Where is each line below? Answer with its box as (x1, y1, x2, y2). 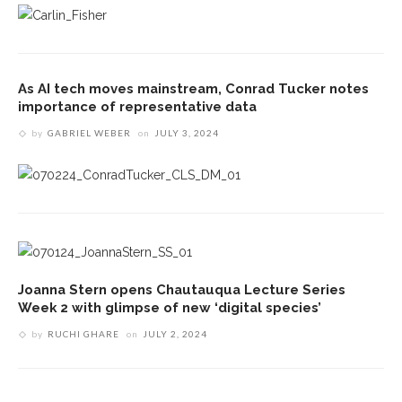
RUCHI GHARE (48, 328, 119, 339)
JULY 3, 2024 (154, 127, 219, 139)
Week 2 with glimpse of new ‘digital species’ (18, 299, 321, 315)
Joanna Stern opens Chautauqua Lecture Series (18, 281, 345, 297)
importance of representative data (18, 99, 257, 115)
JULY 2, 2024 (143, 328, 207, 339)
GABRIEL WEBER (48, 127, 131, 139)
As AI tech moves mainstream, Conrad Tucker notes (18, 81, 369, 97)
